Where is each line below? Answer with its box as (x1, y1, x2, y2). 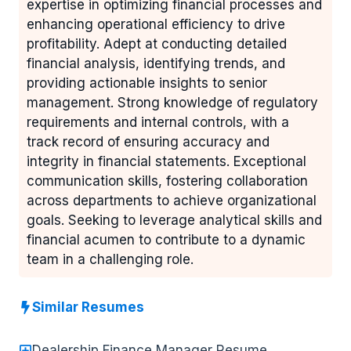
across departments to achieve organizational (27, 193, 317, 209)
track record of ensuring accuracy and (27, 134, 270, 150)
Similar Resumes (32, 299, 144, 315)
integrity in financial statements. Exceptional (27, 154, 306, 170)
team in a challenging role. (27, 251, 194, 268)
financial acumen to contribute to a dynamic (27, 232, 306, 248)
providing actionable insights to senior (27, 75, 267, 92)
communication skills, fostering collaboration (27, 173, 308, 190)
